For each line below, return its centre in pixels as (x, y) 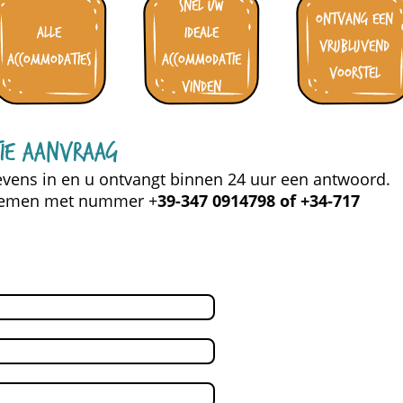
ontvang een (354, 19)
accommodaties (49, 60)
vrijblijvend (354, 46)
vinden (201, 87)
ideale (201, 33)
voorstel (354, 73)
